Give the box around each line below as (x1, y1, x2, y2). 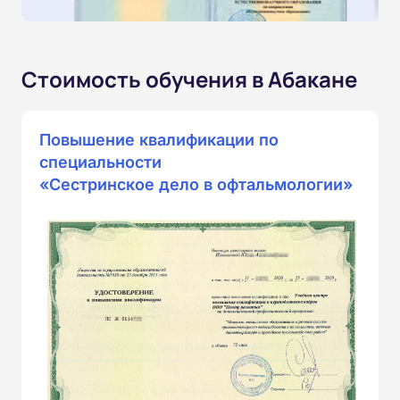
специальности (39, 153, 162, 172)
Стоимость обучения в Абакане (21, 64, 357, 95)
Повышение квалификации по (39, 130, 279, 150)
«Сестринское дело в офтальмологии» (39, 175, 353, 195)
